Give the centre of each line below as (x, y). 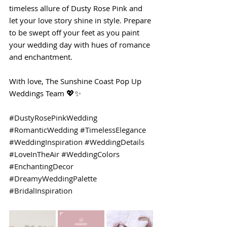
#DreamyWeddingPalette (53, 180)
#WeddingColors (90, 156)
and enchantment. (41, 58)
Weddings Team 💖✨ (45, 95)
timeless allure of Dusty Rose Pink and (77, 10)
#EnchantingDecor (41, 168)
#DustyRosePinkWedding (53, 119)
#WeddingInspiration (46, 143)
